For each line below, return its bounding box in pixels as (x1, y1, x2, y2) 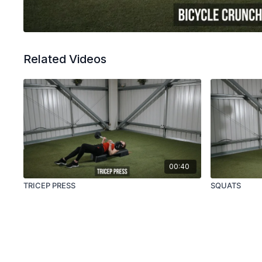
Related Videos (23, 52, 107, 67)
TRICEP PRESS (23, 181, 76, 191)
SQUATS (211, 181, 242, 191)
